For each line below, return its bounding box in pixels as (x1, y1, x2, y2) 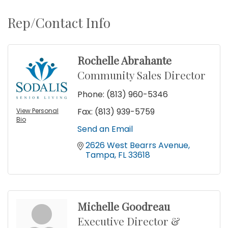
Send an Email (77, 123, 133, 135)
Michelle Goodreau (77, 199, 170, 214)
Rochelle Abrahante (77, 53, 172, 68)
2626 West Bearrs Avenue (85, 139, 188, 152)
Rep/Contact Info (8, 14, 110, 32)
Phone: (77, 89, 104, 101)
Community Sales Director (77, 68, 206, 82)
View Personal (16, 106, 59, 116)
